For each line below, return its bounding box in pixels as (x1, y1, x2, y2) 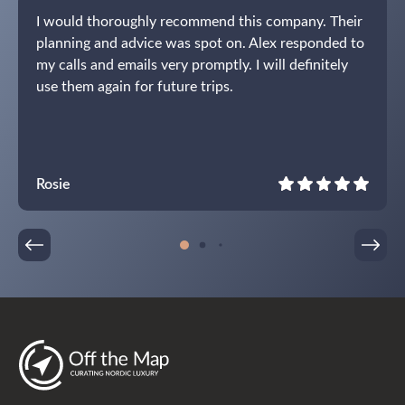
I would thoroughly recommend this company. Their (36, 10, 363, 30)
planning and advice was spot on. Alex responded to (36, 32, 364, 52)
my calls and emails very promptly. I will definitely (36, 53, 348, 73)
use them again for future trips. (36, 75, 233, 95)
